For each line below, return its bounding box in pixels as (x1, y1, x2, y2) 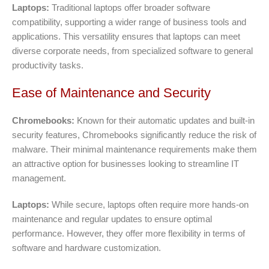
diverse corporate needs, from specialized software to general (12, 45, 253, 56)
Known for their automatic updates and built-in (74, 115, 255, 125)
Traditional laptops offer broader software (49, 2, 210, 13)
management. (12, 172, 66, 183)
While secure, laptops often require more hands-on (49, 199, 249, 210)
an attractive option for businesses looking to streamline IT (12, 158, 239, 169)
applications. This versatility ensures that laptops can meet (12, 31, 240, 41)
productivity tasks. (12, 59, 83, 70)
